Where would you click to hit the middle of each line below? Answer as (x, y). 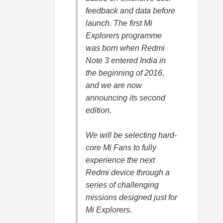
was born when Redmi (125, 48)
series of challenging (122, 185)
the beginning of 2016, (125, 73)
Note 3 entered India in (126, 61)
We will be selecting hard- (131, 135)
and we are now (114, 86)
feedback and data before (130, 11)
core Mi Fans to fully (121, 148)
